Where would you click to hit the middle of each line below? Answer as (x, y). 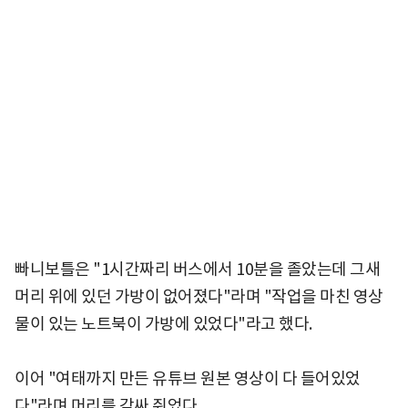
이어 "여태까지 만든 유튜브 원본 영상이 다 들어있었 (188, 378)
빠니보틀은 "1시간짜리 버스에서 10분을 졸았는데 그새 (197, 269)
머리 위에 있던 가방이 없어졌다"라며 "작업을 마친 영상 (199, 296)
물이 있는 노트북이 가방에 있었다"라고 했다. (163, 323)
